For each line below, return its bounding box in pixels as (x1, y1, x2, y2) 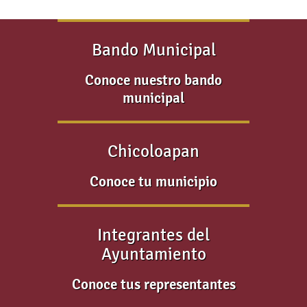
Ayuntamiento (101, 245, 206, 264)
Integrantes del (97, 225, 210, 245)
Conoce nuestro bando (85, 71, 222, 89)
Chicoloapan (108, 142, 199, 161)
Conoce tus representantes (71, 275, 236, 293)
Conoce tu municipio (90, 173, 217, 191)
